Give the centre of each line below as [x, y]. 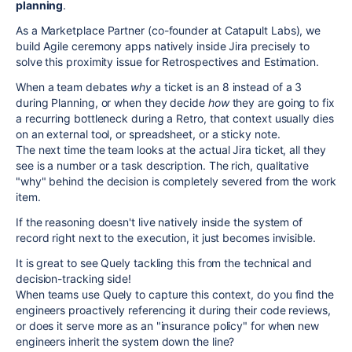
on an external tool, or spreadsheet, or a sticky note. [148, 134]
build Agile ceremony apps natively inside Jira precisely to [163, 46]
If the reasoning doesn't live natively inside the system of [159, 222]
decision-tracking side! [74, 279]
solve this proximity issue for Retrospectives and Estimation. [167, 62]
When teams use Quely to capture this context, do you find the [175, 294]
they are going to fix [282, 103]
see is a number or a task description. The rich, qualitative [162, 165]
